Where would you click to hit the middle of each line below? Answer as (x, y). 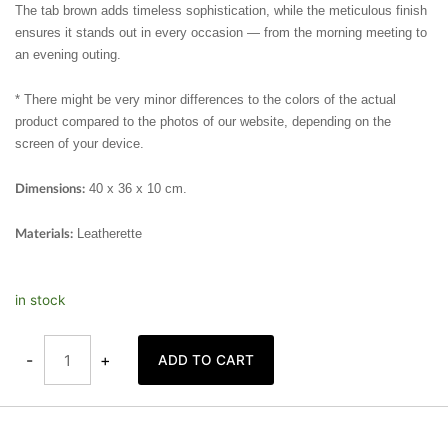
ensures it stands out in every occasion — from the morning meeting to (221, 33)
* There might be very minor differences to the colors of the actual (205, 99)
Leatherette (107, 234)
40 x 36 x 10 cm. (136, 188)
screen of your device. (79, 143)
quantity (70, 346)
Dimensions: (50, 189)
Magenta (72, 333)
